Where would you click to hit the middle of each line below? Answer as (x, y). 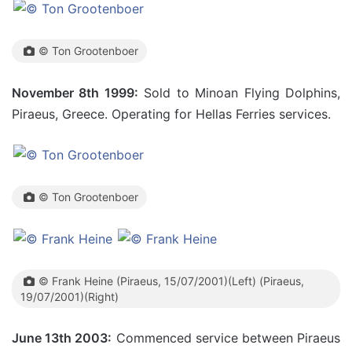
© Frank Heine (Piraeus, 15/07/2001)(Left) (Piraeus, (171, 280)
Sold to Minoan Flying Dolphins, (239, 92)
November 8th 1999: (75, 92)
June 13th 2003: (62, 337)
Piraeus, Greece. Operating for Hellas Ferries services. (171, 114)
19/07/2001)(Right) (70, 296)
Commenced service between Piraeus (226, 337)
